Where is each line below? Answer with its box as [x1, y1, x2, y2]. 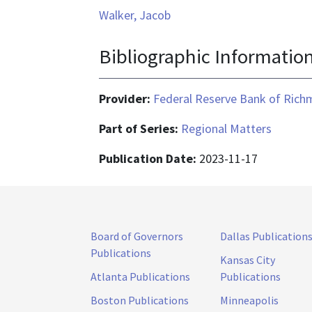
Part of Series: [99, 120, 181, 136]
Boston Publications [91, 292, 189, 307]
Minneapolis [220, 292, 279, 307]
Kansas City [220, 252, 275, 267]
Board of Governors [91, 228, 183, 243]
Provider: [99, 90, 153, 107]
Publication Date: [99, 150, 199, 166]
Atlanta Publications [91, 269, 190, 283]
